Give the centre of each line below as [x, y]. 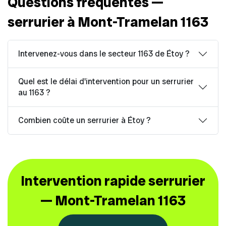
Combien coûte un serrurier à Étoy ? [84, 120]
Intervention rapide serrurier [113, 181]
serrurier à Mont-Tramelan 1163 [108, 22]
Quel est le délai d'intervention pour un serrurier [106, 81]
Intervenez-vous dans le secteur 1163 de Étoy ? [104, 53]
